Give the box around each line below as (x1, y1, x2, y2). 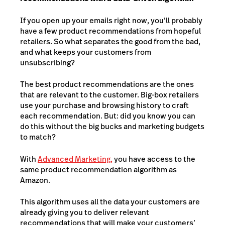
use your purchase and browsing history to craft (20, 100, 189, 110)
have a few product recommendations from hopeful (20, 25, 201, 36)
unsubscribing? (20, 57, 75, 68)
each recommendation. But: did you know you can (20, 110, 195, 121)
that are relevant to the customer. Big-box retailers (20, 89, 199, 100)
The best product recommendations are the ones (20, 79, 194, 89)
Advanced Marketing (38, 153, 110, 164)
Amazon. (20, 174, 50, 185)
